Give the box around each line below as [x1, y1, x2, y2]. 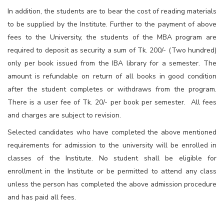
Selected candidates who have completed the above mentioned [7, 127, 216, 137]
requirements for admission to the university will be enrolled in [7, 140, 216, 150]
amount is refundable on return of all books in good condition [7, 71, 216, 81]
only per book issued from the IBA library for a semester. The [7, 58, 216, 68]
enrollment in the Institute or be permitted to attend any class [7, 166, 216, 176]
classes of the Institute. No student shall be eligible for [7, 153, 216, 163]
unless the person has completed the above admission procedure [7, 179, 216, 189]
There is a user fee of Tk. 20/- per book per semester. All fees [7, 97, 216, 107]
